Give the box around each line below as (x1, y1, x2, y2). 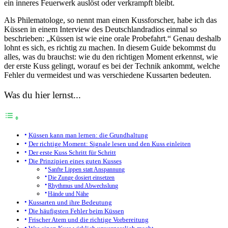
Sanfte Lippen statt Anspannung (48, 166, 125, 174)
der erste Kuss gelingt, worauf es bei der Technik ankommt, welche (4, 61, 220, 70)
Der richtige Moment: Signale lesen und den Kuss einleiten (28, 140, 191, 148)
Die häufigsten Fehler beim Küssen (28, 207, 124, 215)
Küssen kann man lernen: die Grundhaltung (28, 131, 148, 139)
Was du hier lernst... (4, 90, 81, 100)
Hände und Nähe (48, 191, 89, 198)
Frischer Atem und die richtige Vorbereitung (28, 216, 149, 224)
